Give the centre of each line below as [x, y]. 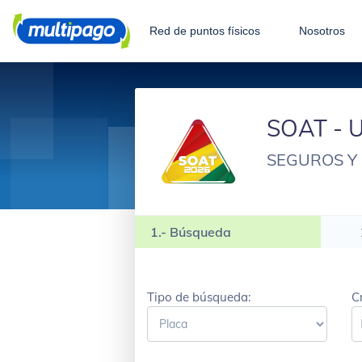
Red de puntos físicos [205, 31]
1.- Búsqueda [191, 232]
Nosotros [322, 31]
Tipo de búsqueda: [199, 297]
